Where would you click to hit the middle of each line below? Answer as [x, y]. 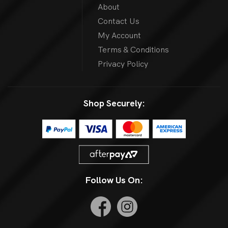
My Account [120, 36]
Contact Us [119, 21]
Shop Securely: [114, 103]
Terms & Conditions [134, 50]
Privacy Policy [123, 64]
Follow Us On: [114, 180]
